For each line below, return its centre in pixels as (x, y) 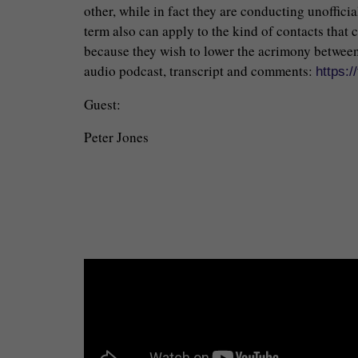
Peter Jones (116, 137)
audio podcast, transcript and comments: (199, 71)
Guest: (102, 104)
